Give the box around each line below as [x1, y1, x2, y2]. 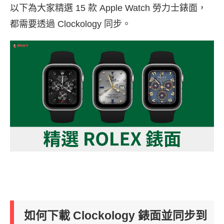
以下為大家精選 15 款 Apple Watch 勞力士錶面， [10, 3, 206, 13]
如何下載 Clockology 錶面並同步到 [24, 209, 207, 222]
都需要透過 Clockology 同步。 [10, 19, 131, 29]
